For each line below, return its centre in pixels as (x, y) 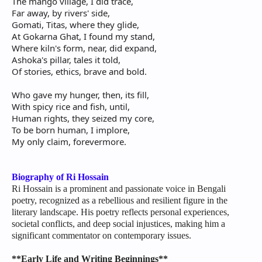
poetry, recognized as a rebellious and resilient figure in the (120, 201)
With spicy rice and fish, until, (71, 107)
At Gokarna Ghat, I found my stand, (83, 37)
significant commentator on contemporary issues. (101, 236)
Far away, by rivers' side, (61, 13)
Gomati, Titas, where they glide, (75, 25)
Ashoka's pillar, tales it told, (66, 60)
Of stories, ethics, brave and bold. (79, 72)
